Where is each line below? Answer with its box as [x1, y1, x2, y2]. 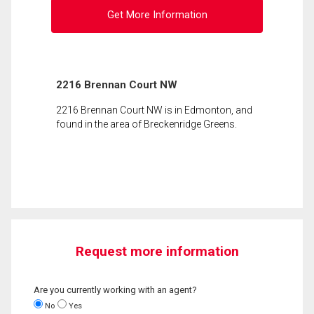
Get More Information [107, 9, 207, 22]
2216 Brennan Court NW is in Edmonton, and [56, 104, 252, 116]
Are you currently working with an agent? [34, 284, 197, 295]
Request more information [75, 243, 239, 259]
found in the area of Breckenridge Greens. [56, 118, 237, 130]
